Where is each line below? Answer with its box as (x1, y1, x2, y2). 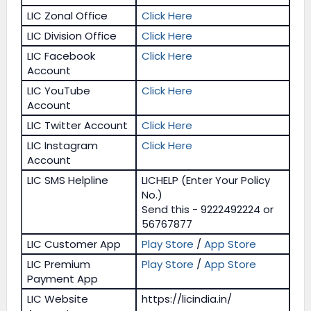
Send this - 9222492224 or (142, 201, 274, 217)
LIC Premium (27, 256, 91, 271)
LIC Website (27, 291, 89, 306)
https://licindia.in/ (142, 291, 233, 306)
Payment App (27, 271, 99, 286)
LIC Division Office (27, 28, 117, 43)
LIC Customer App (27, 236, 121, 251)
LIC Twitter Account (27, 117, 128, 133)
